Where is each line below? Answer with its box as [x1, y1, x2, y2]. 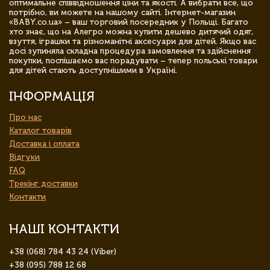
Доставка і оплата [9, 139, 80, 148]
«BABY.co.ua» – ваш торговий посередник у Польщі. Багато [9, 17, 248, 27]
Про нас [9, 112, 42, 122]
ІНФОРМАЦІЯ [9, 88, 95, 104]
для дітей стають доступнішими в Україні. [9, 65, 177, 75]
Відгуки [9, 152, 40, 162]
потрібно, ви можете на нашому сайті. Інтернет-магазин [9, 7, 236, 17]
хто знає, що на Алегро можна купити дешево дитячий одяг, [9, 27, 253, 36]
